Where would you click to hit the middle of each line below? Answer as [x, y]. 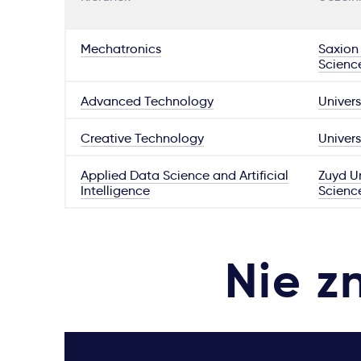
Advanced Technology [147, 102]
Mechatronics [121, 49]
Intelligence [115, 191]
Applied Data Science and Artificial [185, 176]
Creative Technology [142, 139]
